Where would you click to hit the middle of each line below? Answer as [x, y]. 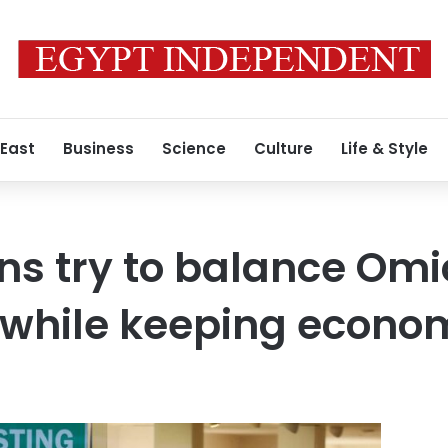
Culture [283, 148]
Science [194, 148]
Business [98, 148]
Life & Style [384, 148]
